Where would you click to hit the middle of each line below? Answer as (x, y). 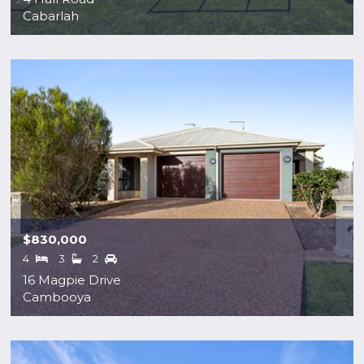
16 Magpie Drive (72, 279)
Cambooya (57, 297)
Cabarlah (51, 15)
